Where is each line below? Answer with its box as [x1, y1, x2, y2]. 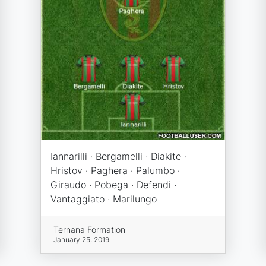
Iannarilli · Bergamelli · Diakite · [50, 150, 186, 162]
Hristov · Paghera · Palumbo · [50, 164, 180, 176]
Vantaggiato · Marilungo [50, 192, 157, 205]
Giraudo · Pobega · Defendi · [50, 178, 176, 191]
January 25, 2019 [53, 235, 110, 244]
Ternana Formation [53, 224, 126, 235]
